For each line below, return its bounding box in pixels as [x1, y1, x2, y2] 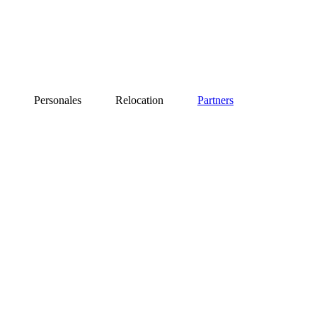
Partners [197, 94, 234, 106]
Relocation [115, 94, 163, 106]
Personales [34, 94, 81, 106]
